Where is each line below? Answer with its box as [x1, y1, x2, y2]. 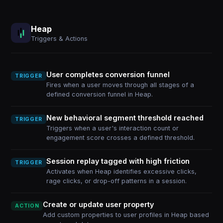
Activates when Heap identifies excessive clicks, [46, 168, 197, 175]
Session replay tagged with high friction [46, 157, 190, 165]
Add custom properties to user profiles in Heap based [43, 211, 210, 219]
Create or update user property [43, 200, 154, 209]
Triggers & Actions [31, 34, 88, 42]
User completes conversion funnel [46, 70, 170, 79]
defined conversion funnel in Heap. [46, 91, 153, 98]
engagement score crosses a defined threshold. [46, 134, 195, 141]
